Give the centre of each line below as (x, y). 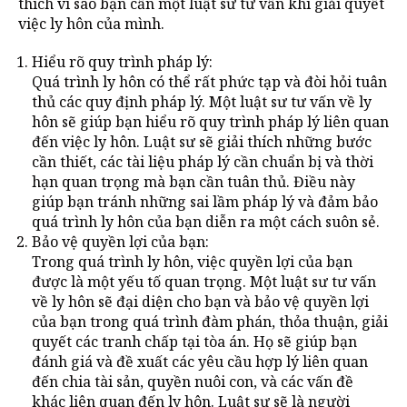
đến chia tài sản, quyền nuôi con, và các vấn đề (193, 381)
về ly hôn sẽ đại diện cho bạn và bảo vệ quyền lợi (200, 301)
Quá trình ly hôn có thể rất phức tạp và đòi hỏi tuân (209, 81)
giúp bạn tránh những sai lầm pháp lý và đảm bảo (205, 201)
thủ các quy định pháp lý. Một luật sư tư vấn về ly (202, 101)
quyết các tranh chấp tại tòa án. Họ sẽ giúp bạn (194, 341)
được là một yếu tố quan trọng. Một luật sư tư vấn (204, 281)
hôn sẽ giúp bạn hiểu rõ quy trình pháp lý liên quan (210, 121)
